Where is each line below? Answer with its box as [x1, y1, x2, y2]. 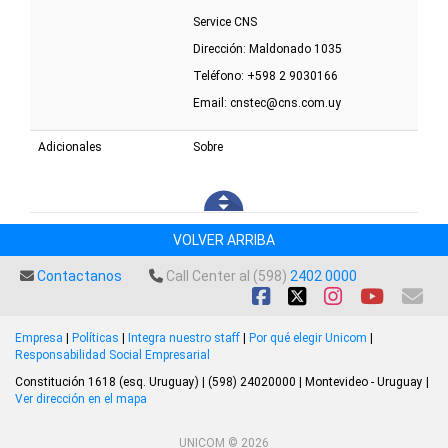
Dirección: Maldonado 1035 [193, 42, 342, 57]
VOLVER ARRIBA [173, 232, 275, 249]
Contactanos [37, 268, 122, 285]
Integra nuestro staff [128, 331, 240, 346]
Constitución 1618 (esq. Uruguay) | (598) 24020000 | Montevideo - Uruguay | [15, 375, 429, 390]
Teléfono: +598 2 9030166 [193, 69, 338, 84]
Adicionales [38, 140, 102, 155]
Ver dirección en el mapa [15, 392, 147, 407]
